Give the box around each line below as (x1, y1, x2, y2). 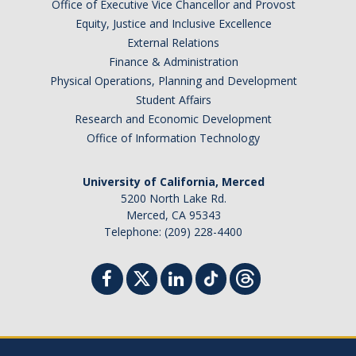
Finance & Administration (108, 53, 238, 69)
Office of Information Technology (87, 130, 260, 145)
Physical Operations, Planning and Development (49, 72, 297, 88)
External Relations (127, 34, 219, 50)
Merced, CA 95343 (126, 207, 221, 222)
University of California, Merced (82, 173, 265, 189)
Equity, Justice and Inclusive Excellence (75, 15, 272, 31)
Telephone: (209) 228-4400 (104, 223, 242, 239)
